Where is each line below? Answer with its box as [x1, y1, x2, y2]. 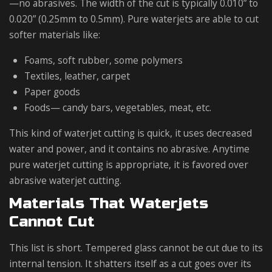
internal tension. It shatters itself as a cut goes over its [9, 256, 251, 270]
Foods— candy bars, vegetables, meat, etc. [24, 100, 211, 114]
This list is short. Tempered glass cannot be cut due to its [9, 240, 263, 254]
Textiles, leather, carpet [24, 69, 130, 83]
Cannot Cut [9, 212, 95, 231]
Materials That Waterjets [9, 194, 208, 212]
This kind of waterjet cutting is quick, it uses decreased [9, 126, 252, 140]
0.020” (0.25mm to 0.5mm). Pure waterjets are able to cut [9, 12, 259, 25]
